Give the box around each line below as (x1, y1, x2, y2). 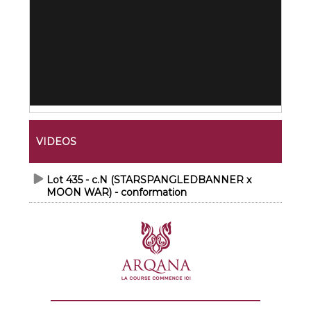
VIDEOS (36, 135, 77, 148)
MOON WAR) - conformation (47, 186, 187, 199)
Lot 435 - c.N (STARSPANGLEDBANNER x (47, 174, 252, 186)
